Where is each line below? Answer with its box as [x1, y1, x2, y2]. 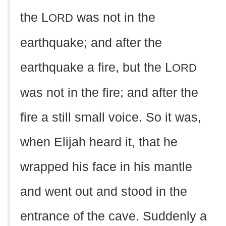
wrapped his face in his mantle [20, 160, 192, 174]
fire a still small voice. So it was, [20, 110, 201, 124]
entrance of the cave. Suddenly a [20, 209, 207, 223]
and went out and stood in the [20, 185, 187, 198]
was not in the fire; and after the [20, 86, 198, 99]
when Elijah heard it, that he [20, 135, 178, 149]
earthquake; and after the [20, 36, 162, 49]
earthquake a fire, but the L [20, 61, 172, 74]
